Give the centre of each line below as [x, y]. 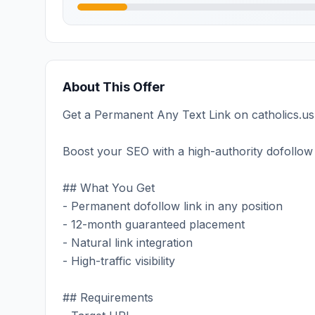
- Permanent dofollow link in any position [173, 206]
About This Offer [114, 87]
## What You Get [109, 188]
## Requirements [108, 297]
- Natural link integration [128, 243]
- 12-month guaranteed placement [154, 224]
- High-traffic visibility [119, 261]
